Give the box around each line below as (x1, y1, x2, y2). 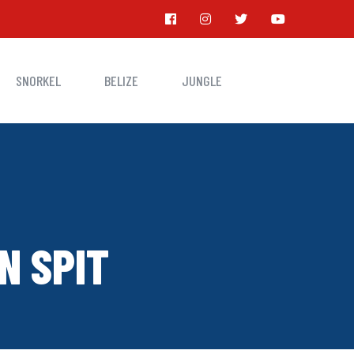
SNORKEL (15, 72, 61, 89)
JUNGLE (181, 72, 222, 89)
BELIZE (104, 72, 138, 89)
